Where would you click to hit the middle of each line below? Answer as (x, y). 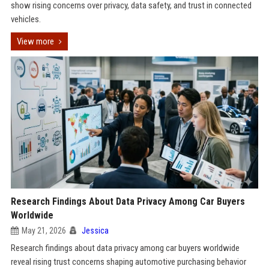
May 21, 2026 (44, 231)
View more (35, 41)
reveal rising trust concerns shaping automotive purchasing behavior (128, 262)
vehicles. (26, 19)
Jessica (95, 231)
